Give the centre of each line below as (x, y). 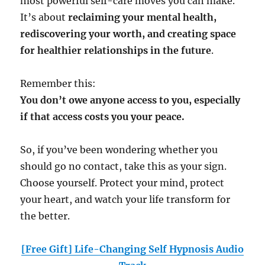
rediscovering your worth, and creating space (128, 34)
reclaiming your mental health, (143, 17)
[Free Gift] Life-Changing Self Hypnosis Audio (132, 249)
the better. (45, 216)
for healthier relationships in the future (116, 51)
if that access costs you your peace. (103, 117)
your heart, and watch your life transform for (125, 200)
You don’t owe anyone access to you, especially (130, 100)
